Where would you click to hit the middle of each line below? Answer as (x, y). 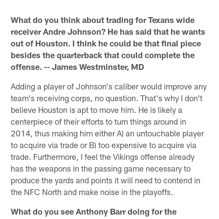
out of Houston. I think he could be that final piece (106, 43)
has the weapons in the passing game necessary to (101, 168)
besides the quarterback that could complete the (103, 55)
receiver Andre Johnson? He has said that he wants (108, 31)
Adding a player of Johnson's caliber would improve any (109, 86)
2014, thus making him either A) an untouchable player (108, 133)
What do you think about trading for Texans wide (103, 19)
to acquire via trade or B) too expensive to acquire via (104, 144)
